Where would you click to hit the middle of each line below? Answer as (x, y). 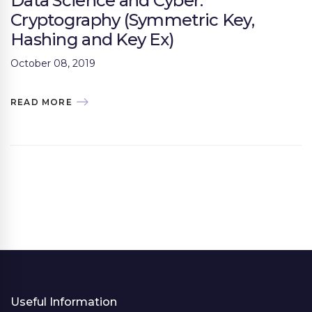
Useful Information (64, 302)
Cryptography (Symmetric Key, (132, 19)
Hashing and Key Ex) (93, 39)
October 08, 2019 (53, 63)
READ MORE (41, 102)
